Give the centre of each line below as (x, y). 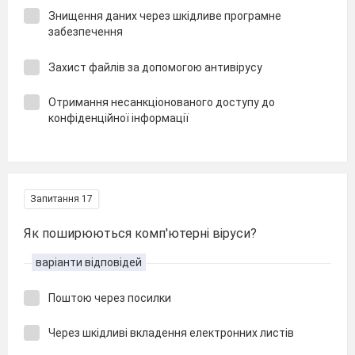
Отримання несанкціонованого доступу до (162, 102)
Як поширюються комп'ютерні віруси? (140, 233)
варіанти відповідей (89, 262)
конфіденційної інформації (118, 118)
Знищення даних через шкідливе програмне (165, 16)
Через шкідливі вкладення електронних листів (171, 333)
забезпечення (86, 32)
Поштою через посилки (110, 298)
